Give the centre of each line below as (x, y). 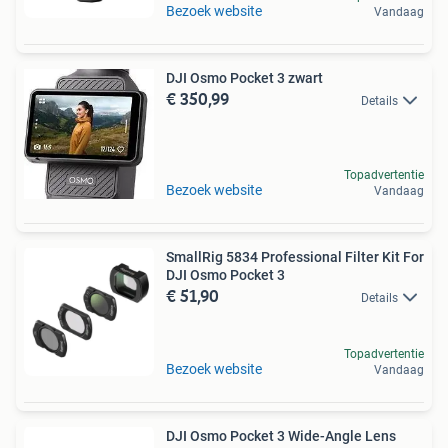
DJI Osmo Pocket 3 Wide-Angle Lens (281, 436)
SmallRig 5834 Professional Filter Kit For (295, 257)
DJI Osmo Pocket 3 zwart (244, 78)
